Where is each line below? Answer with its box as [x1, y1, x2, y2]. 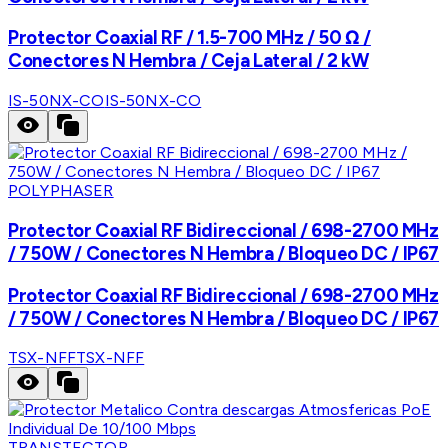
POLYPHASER [8, 181, 114, 201]
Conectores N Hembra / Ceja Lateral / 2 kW [8, 49, 369, 73]
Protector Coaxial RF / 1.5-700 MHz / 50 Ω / [8, 26, 371, 50]
